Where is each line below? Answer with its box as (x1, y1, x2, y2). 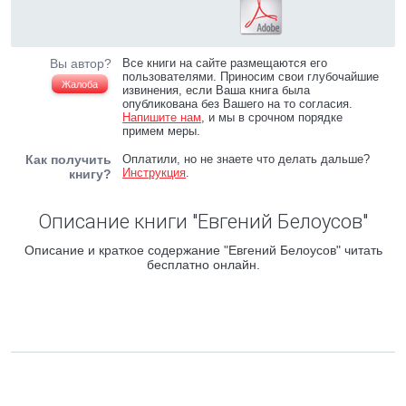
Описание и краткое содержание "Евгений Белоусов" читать (24, 243, 382, 257)
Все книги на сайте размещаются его (122, 56, 328, 70)
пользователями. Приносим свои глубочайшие (122, 70, 380, 83)
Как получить (25, 152, 111, 167)
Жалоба (62, 79, 98, 90)
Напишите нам (122, 111, 202, 124)
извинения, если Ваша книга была (122, 83, 311, 97)
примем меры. (122, 124, 201, 138)
